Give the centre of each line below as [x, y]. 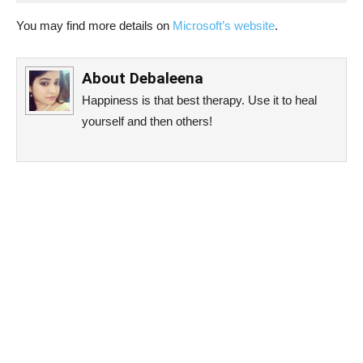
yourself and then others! [147, 121]
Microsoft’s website [224, 25]
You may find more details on [94, 25]
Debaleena [167, 78]
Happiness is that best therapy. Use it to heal [199, 100]
